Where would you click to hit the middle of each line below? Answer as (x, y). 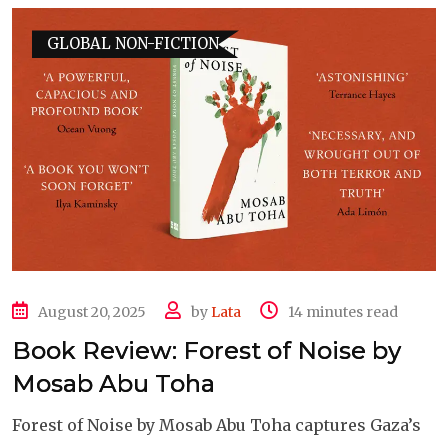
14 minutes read (343, 311)
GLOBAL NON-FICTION (133, 44)
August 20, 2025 (92, 311)
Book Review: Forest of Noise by (206, 350)
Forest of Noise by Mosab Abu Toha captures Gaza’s (216, 424)
